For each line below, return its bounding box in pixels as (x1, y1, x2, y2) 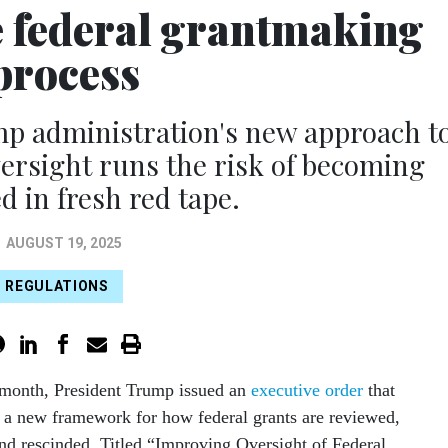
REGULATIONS (5, 278, 109, 295)
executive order (251, 379, 363, 400)
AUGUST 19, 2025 (6, 234, 122, 251)
